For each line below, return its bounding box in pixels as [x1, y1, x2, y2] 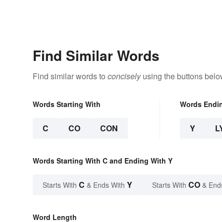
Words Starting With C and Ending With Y [33, 155, 172, 166]
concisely [108, 70, 141, 82]
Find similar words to [33, 70, 108, 82]
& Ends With [85, 179, 127, 190]
